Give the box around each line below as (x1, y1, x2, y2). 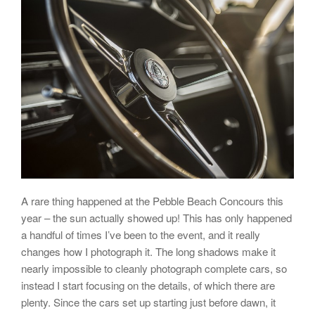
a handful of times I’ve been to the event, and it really (21, 226, 260, 242)
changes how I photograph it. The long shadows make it (21, 243, 276, 259)
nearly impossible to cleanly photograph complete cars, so (21, 260, 287, 276)
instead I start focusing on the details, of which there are (21, 277, 275, 292)
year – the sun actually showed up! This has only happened (21, 210, 292, 225)
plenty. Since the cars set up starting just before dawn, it (21, 294, 276, 309)
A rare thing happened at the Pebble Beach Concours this (21, 193, 283, 208)
